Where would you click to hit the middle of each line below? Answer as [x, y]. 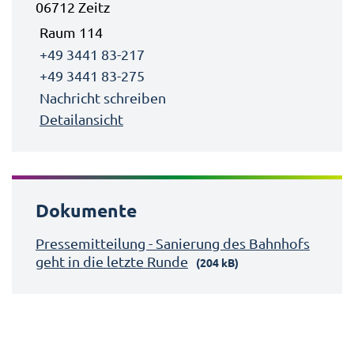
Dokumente [86, 211]
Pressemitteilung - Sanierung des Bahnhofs [173, 243]
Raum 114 [71, 32]
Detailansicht [81, 119]
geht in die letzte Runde [112, 262]
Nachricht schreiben [103, 97]
